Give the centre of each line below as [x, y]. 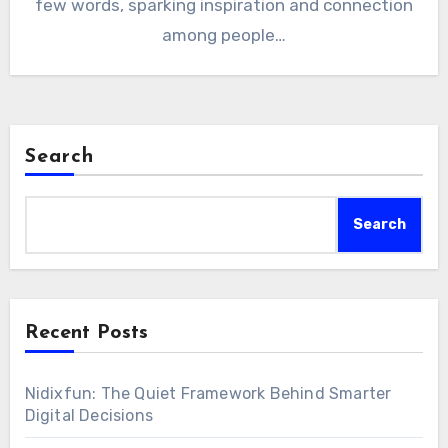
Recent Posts [86, 332]
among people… [224, 34]
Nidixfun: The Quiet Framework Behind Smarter [208, 393]
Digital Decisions [88, 415]
